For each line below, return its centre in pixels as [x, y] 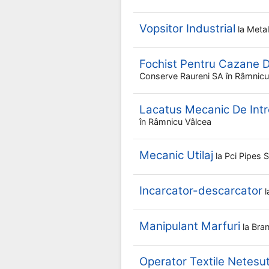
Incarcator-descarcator [201, 191]
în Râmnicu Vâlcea [175, 122]
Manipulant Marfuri [190, 226]
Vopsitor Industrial [187, 29]
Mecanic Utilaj [176, 155]
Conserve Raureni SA [183, 76]
